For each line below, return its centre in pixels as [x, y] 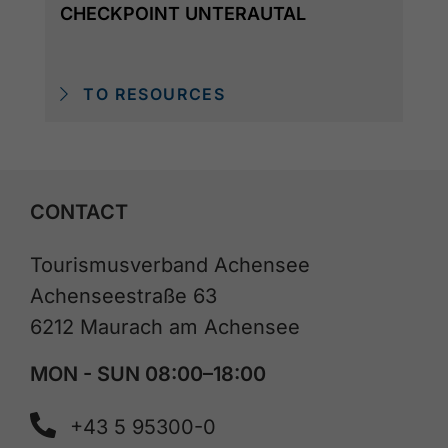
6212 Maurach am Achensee [165, 326]
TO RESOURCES [151, 94]
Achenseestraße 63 [123, 295]
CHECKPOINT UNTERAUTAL [183, 13]
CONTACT [79, 211]
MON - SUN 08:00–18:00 [148, 373]
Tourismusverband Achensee [170, 264]
